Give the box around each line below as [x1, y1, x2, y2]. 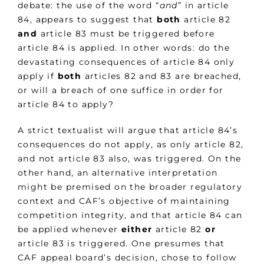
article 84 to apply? [18, 99, 114, 110]
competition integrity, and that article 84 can [18, 210, 243, 221]
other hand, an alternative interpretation [18, 167, 218, 179]
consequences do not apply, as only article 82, [18, 139, 244, 150]
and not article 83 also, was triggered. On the [18, 153, 242, 164]
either [121, 224, 153, 235]
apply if [18, 71, 58, 82]
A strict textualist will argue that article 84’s [18, 125, 238, 136]
